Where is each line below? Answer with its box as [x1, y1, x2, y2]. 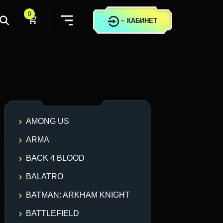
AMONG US [26, 117, 69, 125]
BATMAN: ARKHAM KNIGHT [26, 191, 130, 199]
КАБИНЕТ [127, 17, 157, 24]
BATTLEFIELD [26, 209, 79, 218]
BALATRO [26, 172, 63, 181]
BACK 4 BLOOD [26, 154, 85, 162]
